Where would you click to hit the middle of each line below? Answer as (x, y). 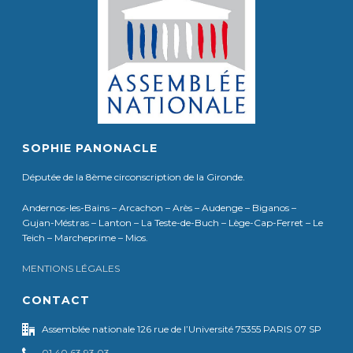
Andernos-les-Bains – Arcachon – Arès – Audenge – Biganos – (160, 207)
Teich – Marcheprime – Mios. (85, 237)
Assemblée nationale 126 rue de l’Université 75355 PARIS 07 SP (182, 329)
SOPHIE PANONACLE (90, 148)
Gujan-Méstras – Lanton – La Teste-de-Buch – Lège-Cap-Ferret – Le (173, 222)
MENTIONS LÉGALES (71, 268)
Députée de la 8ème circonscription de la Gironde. (134, 176)
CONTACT (56, 300)
